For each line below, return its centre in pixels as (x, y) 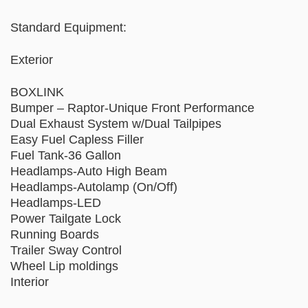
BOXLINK (37, 92)
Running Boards (55, 234)
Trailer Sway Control (66, 250)
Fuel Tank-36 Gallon (66, 155)
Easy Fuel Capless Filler (77, 140)
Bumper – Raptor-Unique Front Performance (132, 108)
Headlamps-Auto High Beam (89, 171)
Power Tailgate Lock (66, 219)
